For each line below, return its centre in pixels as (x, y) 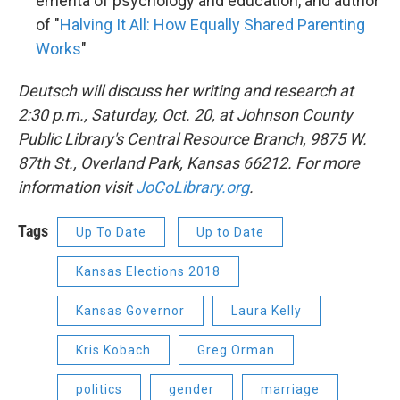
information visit (77, 187)
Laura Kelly (267, 311)
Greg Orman (236, 350)
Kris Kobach (113, 350)
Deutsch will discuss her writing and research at (186, 91)
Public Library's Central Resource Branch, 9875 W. (192, 139)
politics (99, 390)
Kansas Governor (130, 311)
